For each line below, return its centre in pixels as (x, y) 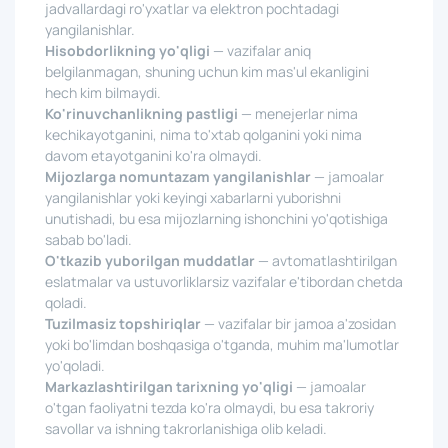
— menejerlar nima (298, 113)
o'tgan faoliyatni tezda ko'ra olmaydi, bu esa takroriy (209, 407)
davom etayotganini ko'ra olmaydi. (153, 155)
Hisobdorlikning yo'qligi (127, 50)
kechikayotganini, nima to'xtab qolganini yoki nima (203, 134)
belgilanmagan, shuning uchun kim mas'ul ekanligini (207, 71)
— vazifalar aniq (260, 50)
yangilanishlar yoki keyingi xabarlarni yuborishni (193, 197)
